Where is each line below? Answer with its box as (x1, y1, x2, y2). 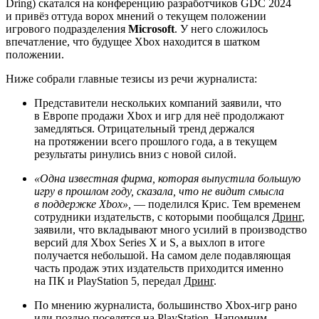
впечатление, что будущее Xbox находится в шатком (6, 35, 260, 48)
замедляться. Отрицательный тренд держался (34, 122, 254, 135)
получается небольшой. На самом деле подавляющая (34, 249, 291, 261)
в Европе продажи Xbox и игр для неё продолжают (34, 109, 284, 122)
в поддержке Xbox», (34, 197, 131, 210)
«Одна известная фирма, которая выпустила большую (34, 172, 300, 184)
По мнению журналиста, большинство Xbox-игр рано (34, 298, 297, 311)
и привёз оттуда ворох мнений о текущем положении (6, 9, 266, 22)
